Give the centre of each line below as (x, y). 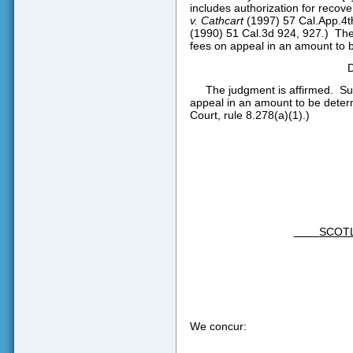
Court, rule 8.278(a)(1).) (249, 115)
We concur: (218, 327)
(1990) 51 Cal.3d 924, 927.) (259, 33)
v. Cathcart (216, 20)
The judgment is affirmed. (269, 89)
